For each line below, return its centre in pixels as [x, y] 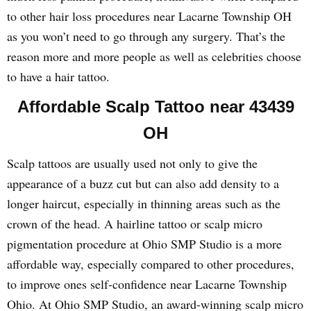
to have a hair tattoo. [58, 76]
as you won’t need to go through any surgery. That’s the [146, 36]
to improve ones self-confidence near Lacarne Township [147, 284]
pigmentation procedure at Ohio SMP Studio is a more [144, 244]
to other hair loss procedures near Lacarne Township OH [149, 16]
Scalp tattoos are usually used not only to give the [132, 163]
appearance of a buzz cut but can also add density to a [143, 183]
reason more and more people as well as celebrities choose [154, 56]
